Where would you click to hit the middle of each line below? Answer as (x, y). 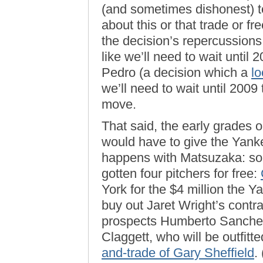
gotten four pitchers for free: (181, 173)
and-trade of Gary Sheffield (178, 253)
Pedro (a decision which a (176, 73)
